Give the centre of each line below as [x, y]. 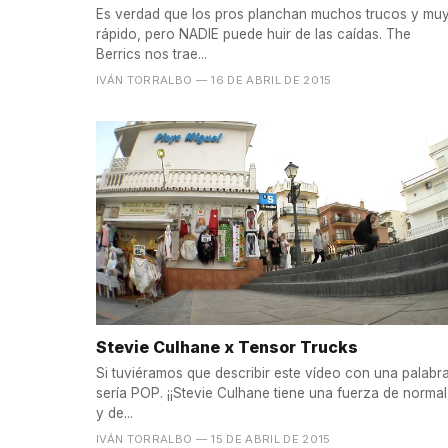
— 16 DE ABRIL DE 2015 [263, 79]
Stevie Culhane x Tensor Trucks [227, 346]
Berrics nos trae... [151, 53]
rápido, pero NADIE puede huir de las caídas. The [253, 33]
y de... [114, 413]
